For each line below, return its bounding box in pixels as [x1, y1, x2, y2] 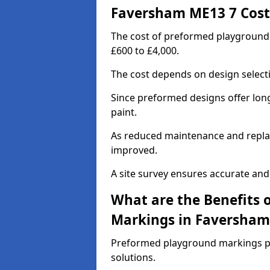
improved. [111, 143, 157, 157]
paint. [111, 105, 137, 119]
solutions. [111, 251, 155, 264]
